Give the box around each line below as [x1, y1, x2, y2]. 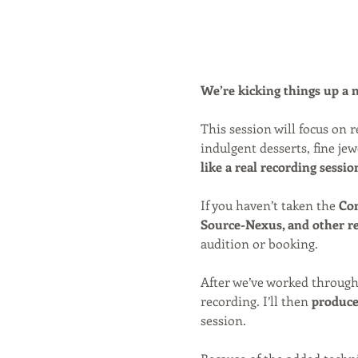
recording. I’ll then [200, 292, 312, 310]
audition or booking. [200, 235, 318, 253]
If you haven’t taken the [200, 197, 339, 214]
